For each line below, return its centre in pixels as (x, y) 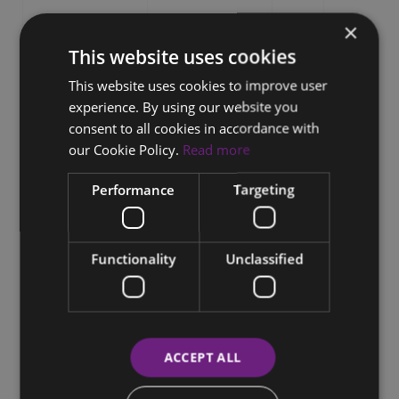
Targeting (264, 189)
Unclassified (265, 259)
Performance (134, 189)
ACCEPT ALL (203, 357)
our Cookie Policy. (126, 149)
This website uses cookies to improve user (198, 85)
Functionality (134, 259)
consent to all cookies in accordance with (194, 128)
